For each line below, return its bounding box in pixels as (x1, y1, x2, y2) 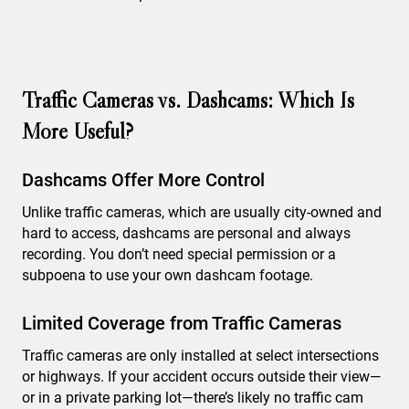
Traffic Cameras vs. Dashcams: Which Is (22, 87, 354, 114)
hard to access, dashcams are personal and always (22, 225, 351, 243)
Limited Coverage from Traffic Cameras (22, 312, 341, 335)
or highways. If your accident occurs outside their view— (22, 368, 382, 386)
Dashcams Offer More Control (22, 169, 265, 192)
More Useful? (22, 118, 133, 145)
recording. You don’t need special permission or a (22, 246, 336, 264)
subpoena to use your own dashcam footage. (22, 267, 313, 285)
